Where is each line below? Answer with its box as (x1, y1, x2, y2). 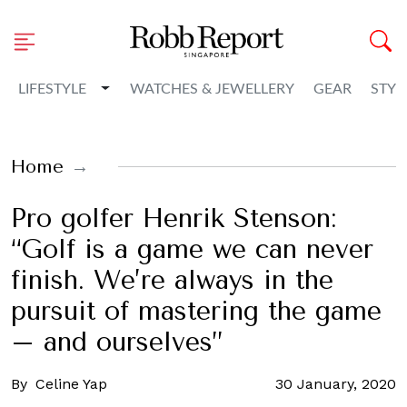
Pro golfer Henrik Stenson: (11, 203, 336, 233)
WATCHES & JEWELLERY (129, 82, 294, 96)
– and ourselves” (11, 327, 223, 357)
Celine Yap (35, 375, 107, 392)
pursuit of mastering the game (11, 296, 382, 326)
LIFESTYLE (18, 82, 86, 96)
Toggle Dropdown (100, 79, 222, 97)
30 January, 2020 (275, 375, 396, 392)
